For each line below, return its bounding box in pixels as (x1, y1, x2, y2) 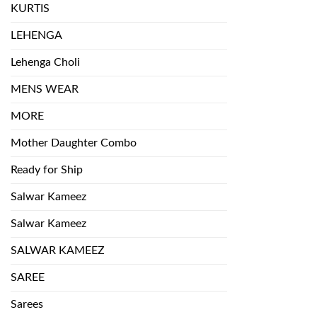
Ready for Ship (11, 164, 83, 176)
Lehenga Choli (11, 57, 80, 69)
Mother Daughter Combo (11, 137, 137, 149)
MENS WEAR (11, 83, 79, 96)
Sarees (11, 299, 43, 311)
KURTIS (11, 3, 50, 15)
